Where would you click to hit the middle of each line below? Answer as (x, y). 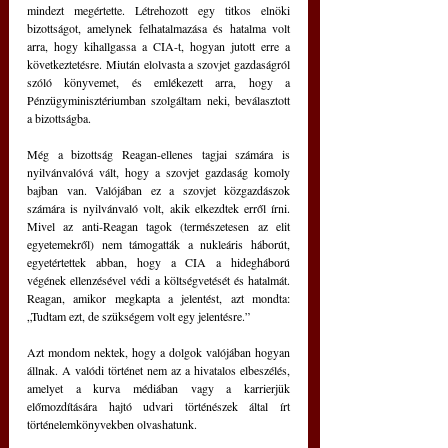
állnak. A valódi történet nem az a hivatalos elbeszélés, (158, 370)
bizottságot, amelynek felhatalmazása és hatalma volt (158, 28)
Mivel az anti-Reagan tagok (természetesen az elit (158, 226)
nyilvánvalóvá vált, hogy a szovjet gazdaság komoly (158, 172)
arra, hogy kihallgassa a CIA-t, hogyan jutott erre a (158, 46)
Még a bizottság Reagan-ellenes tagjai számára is (158, 154)
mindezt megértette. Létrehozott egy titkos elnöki (158, 10)
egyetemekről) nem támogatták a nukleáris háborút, (158, 244)
